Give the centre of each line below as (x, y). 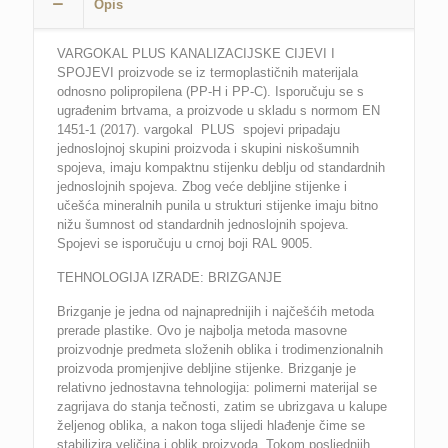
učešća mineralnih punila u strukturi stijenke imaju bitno (218, 205)
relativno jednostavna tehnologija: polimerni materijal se (217, 387)
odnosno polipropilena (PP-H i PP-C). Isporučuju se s (211, 91)
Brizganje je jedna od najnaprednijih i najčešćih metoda (216, 311)
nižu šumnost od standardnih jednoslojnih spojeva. (203, 224)
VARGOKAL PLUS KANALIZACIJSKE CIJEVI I (196, 53)
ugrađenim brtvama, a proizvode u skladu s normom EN (219, 110)
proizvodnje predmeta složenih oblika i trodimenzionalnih (220, 349)
